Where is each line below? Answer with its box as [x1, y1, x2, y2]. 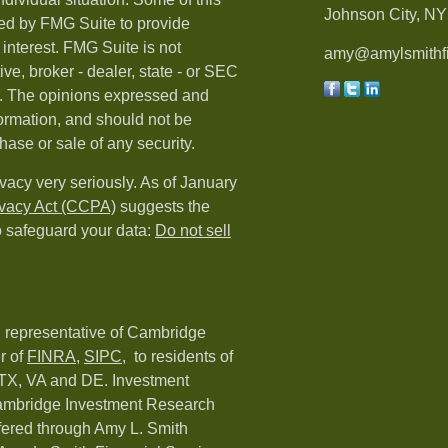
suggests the [116, 198, 210, 215]
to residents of [126, 348, 233, 365]
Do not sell [155, 222, 231, 239]
